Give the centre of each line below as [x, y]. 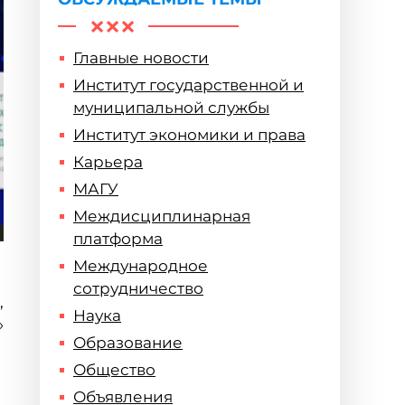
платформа [118, 239]
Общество [114, 370]
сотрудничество [138, 288]
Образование [128, 343]
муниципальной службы [171, 108]
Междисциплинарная [162, 216]
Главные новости [141, 58]
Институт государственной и [188, 85]
